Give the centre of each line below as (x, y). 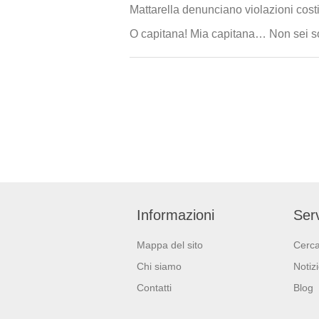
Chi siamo (159, 266)
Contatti (154, 288)
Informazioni (176, 215)
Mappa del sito (170, 245)
